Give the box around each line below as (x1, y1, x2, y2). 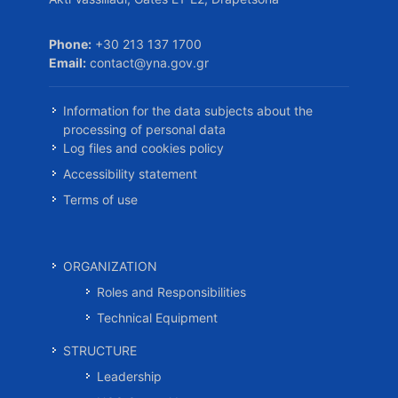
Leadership (97, 369, 162, 384)
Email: (49, 55, 86, 70)
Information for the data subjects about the (63, 103, 313, 118)
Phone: (49, 36, 92, 52)
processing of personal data (63, 122, 226, 137)
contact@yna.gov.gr (86, 55, 209, 70)
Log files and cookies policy (63, 140, 224, 155)
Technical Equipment (97, 310, 218, 325)
